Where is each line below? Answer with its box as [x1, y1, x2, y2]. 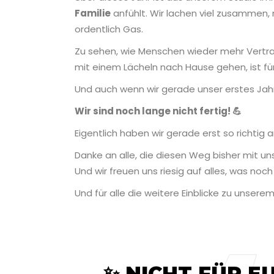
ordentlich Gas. [75, 23, 143, 36]
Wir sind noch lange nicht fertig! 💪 [75, 105, 242, 118]
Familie [75, 7, 111, 20]
